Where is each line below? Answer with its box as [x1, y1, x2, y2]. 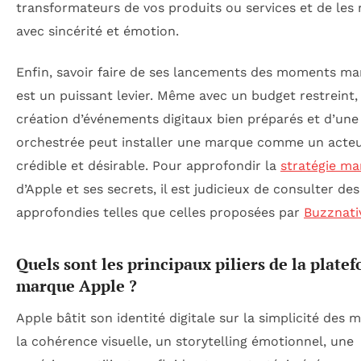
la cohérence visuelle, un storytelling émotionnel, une [16, 334, 354, 350]
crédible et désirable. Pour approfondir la [16, 158, 280, 174]
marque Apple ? [16, 275, 137, 297]
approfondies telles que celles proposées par [16, 205, 304, 221]
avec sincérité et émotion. [16, 23, 179, 39]
